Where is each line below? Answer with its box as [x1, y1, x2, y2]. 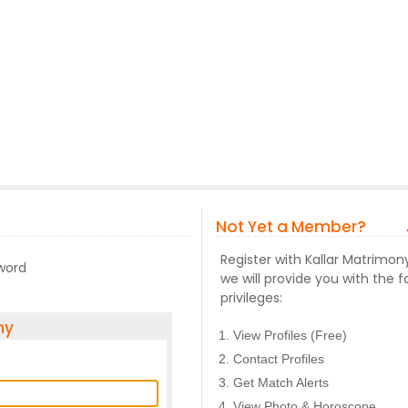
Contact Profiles [233, 352, 325, 366]
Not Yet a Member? [216, 216, 371, 238]
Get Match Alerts [233, 375, 330, 390]
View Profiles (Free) [233, 328, 348, 342]
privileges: [220, 289, 283, 307]
